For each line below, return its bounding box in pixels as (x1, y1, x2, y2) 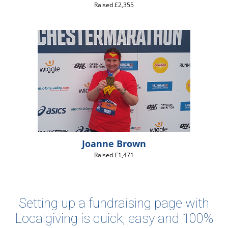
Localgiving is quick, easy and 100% (15, 211, 213, 226)
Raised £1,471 (94, 151, 134, 159)
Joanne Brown (82, 137, 146, 150)
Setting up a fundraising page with (19, 195, 209, 211)
